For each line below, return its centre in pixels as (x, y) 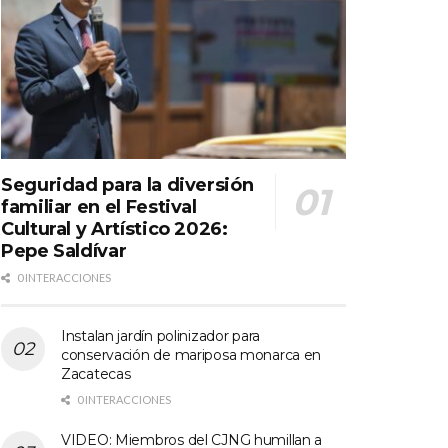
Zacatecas (96, 373)
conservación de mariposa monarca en (191, 354)
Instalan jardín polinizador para (161, 335)
